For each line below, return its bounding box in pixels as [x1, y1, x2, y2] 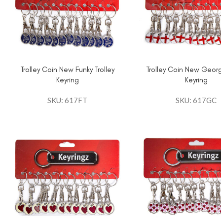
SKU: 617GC [176, 96, 217, 105]
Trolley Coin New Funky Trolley [20, 65, 115, 74]
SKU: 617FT [47, 96, 88, 105]
